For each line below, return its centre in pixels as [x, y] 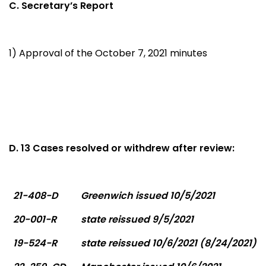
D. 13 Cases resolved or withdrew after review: [122, 148]
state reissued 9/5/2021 [137, 219]
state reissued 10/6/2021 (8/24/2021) [169, 243]
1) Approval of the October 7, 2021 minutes [108, 53]
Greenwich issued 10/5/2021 [148, 195]
